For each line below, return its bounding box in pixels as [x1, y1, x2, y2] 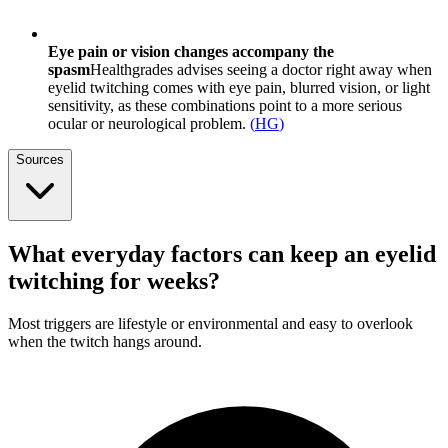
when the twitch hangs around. [8, 333, 202, 351]
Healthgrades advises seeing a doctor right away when [90, 61, 432, 79]
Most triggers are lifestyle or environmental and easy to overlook [8, 315, 413, 333]
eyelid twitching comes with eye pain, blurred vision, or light [48, 79, 430, 97]
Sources [16, 152, 64, 168]
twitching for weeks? [8, 268, 220, 295]
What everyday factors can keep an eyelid [8, 241, 436, 268]
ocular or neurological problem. [48, 115, 246, 133]
